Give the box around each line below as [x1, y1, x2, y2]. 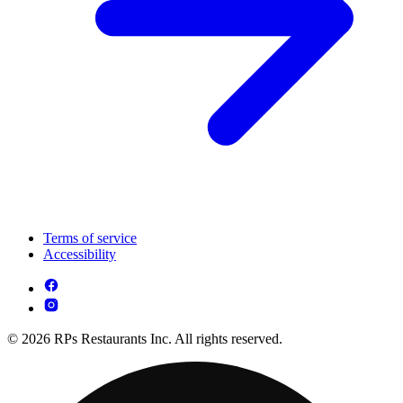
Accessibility [43, 246, 116, 262]
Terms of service [43, 229, 137, 246]
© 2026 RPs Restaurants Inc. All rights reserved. [7, 330, 282, 346]
